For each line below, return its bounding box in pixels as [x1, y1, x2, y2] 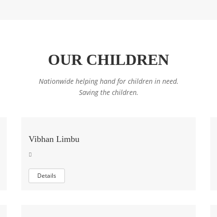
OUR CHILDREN [48, 51, 169, 68]
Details [37, 171, 56, 180]
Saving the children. [78, 88, 139, 97]
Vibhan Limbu [29, 134, 79, 144]
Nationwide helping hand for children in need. [38, 77, 179, 86]
